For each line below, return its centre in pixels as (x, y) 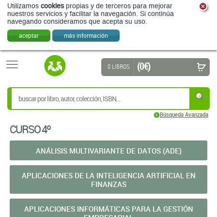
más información (86, 35)
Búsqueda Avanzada (184, 114)
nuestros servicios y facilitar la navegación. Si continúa (91, 14)
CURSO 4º (30, 129)
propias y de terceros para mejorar (118, 6)
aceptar (29, 35)
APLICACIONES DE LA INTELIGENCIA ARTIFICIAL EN (108, 175)
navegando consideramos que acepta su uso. (77, 22)
